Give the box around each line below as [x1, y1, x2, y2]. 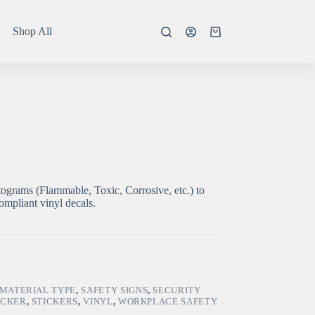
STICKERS [31, 296, 79, 307]
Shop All [12, 25, 52, 37]
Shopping [209, 30, 252, 43]
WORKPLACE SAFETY [117, 296, 218, 307]
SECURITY [153, 285, 201, 296]
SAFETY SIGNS [81, 285, 148, 296]
